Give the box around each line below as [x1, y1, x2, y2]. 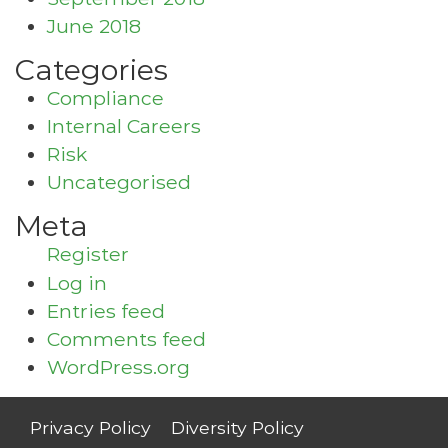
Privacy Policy [30, 417, 151, 438]
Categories [15, 52, 168, 87]
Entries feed [47, 299, 165, 323]
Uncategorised [47, 170, 191, 194]
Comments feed [47, 327, 206, 351]
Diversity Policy [171, 417, 304, 438]
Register [47, 242, 129, 266]
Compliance [47, 86, 164, 110]
